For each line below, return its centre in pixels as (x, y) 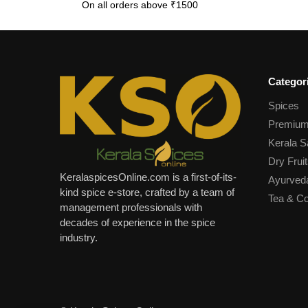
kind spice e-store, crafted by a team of (147, 192)
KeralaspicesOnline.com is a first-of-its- (148, 177)
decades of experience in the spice (137, 223)
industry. (79, 238)
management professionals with (131, 208)
